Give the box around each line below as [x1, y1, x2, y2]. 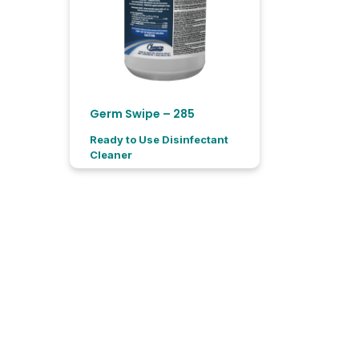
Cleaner [90, 148, 132, 162]
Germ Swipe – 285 [90, 106, 195, 123]
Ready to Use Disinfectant [90, 133, 228, 147]
